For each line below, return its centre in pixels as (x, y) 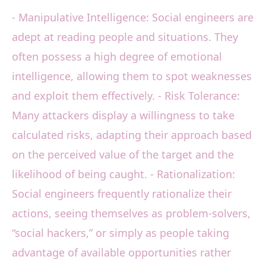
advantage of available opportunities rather (121, 253)
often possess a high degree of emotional (117, 57)
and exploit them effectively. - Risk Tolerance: (126, 96)
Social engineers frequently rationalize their (122, 194)
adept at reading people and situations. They (125, 37)
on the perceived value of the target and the (123, 155)
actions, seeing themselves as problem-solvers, (131, 213)
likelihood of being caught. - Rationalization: (123, 174)
